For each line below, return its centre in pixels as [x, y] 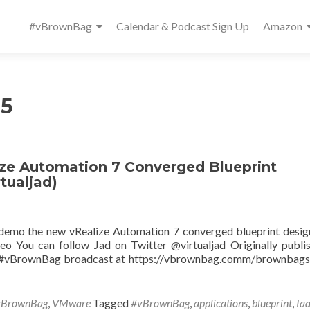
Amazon [283, 26]
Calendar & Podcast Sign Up [183, 26]
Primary [58, 11]
